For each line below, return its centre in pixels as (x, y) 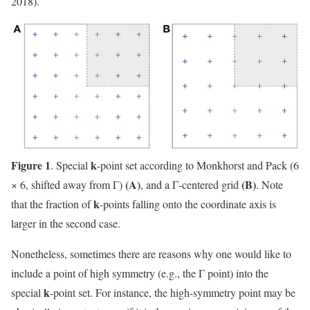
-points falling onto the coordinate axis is (188, 204)
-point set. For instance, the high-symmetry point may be (173, 293)
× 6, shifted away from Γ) (68, 185)
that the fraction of (52, 204)
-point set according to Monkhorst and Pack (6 (198, 165)
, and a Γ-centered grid (191, 185)
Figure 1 (31, 165)
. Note (270, 185)
